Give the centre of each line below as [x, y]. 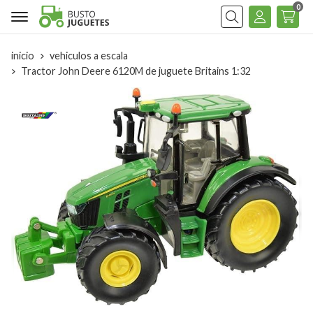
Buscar [237, 27]
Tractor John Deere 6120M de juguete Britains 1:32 [136, 71]
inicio [23, 56]
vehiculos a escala [89, 56]
